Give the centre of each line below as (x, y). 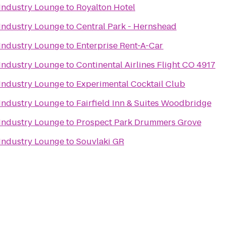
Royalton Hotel (106, 7)
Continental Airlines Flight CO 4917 (146, 65)
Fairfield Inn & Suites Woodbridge (144, 103)
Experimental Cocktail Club (131, 84)
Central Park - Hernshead (126, 26)
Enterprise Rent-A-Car (120, 46)
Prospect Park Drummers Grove (139, 122)
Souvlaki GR (100, 142)
